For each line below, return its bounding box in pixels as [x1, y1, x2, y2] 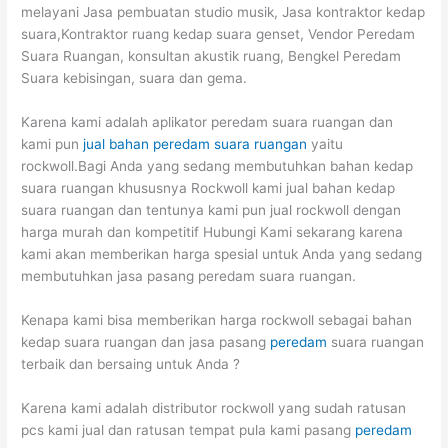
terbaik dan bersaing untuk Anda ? [21, 355, 241, 372]
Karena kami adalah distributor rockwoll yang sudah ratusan [21, 399, 407, 416]
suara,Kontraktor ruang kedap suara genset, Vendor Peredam [21, 26, 416, 43]
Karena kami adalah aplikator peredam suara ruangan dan [21, 114, 394, 131]
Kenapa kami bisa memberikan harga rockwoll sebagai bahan [21, 311, 413, 328]
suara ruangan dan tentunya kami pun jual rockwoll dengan [21, 202, 402, 219]
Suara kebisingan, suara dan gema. [21, 70, 248, 87]
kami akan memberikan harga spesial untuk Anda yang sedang [21, 246, 423, 263]
